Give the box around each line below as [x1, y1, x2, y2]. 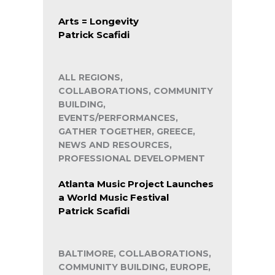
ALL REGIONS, [58, 72, 123, 83]
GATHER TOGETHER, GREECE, [58, 126, 195, 137]
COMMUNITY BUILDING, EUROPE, [58, 261, 211, 273]
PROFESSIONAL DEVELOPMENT [58, 153, 205, 165]
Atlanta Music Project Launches [58, 178, 214, 190]
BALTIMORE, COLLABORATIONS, [58, 248, 211, 260]
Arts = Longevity [58, 15, 139, 28]
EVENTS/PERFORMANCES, [58, 112, 178, 124]
